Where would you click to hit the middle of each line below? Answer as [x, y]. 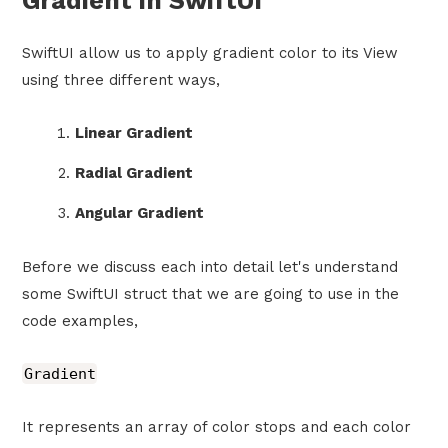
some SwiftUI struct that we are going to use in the [211, 293]
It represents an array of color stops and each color [217, 426]
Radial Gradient [133, 173]
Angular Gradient [139, 213]
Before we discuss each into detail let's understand [210, 266]
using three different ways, [121, 80]
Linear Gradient [133, 133]
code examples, [80, 320]
